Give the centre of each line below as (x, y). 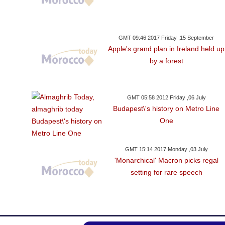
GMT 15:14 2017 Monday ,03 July (166, 149)
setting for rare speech (166, 172)
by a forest (166, 61)
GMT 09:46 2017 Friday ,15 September (166, 37)
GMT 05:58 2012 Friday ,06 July (166, 97)
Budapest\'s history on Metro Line (166, 108)
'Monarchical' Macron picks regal (166, 160)
